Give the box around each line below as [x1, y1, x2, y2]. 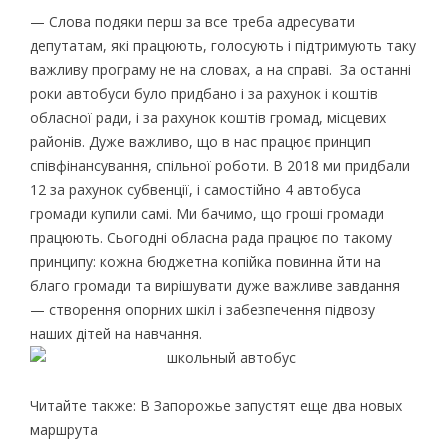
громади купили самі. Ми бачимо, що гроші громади [29, 203, 384, 223]
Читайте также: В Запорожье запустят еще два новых [29, 395, 402, 415]
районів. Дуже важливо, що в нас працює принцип [29, 131, 371, 151]
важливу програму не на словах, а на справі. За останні [29, 59, 411, 79]
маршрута [29, 419, 98, 439]
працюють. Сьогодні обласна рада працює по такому [29, 227, 392, 247]
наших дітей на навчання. [29, 323, 202, 343]
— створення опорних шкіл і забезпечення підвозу [29, 299, 375, 319]
